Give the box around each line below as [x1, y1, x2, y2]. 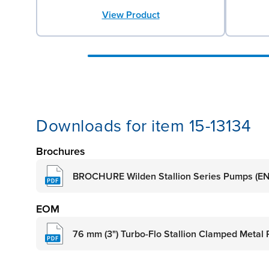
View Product [101, 8, 160, 21]
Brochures [36, 144, 85, 158]
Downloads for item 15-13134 [36, 115, 252, 136]
